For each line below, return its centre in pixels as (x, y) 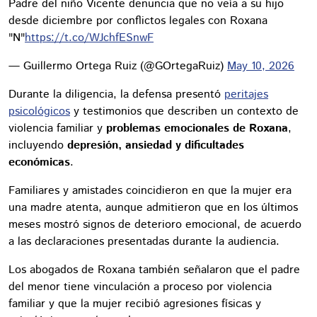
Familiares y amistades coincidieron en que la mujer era (150, 190)
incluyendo (38, 145)
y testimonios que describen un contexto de (184, 111)
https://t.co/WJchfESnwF (89, 38)
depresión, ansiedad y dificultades (156, 145)
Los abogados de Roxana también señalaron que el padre (154, 270)
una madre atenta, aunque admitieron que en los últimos (153, 207)
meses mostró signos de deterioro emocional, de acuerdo (155, 224)
